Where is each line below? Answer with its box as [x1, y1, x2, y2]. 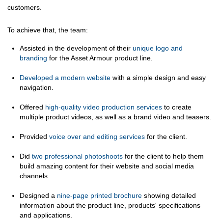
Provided [20, 132, 49, 140]
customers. [7, 3, 42, 11]
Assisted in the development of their [20, 44, 133, 52]
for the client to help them [123, 152, 204, 160]
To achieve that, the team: [7, 26, 88, 34]
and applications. [20, 211, 72, 219]
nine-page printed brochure [57, 191, 142, 199]
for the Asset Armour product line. [49, 54, 153, 62]
